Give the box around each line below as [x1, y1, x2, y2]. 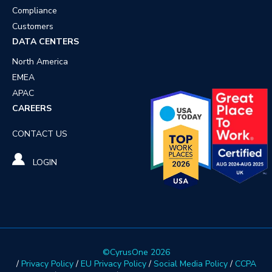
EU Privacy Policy [80, 257, 146, 270]
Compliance [12, 4, 57, 16]
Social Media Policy [153, 257, 228, 270]
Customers [12, 20, 53, 32]
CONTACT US [12, 127, 67, 140]
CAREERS [12, 102, 52, 114]
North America [12, 55, 68, 67]
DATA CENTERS [12, 35, 79, 47]
